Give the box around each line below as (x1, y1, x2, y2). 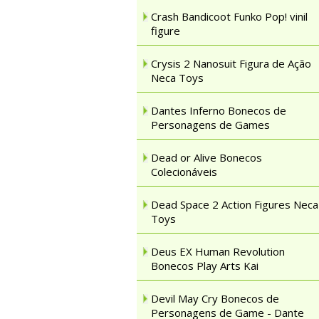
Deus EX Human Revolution (151, 244, 285, 258)
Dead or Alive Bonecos (151, 150, 262, 164)
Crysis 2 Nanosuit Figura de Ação (151, 56, 311, 70)
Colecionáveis (151, 164, 217, 179)
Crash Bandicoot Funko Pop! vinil (151, 9, 308, 23)
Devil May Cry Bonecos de (151, 291, 279, 305)
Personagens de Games (151, 117, 270, 132)
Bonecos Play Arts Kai (151, 258, 258, 273)
